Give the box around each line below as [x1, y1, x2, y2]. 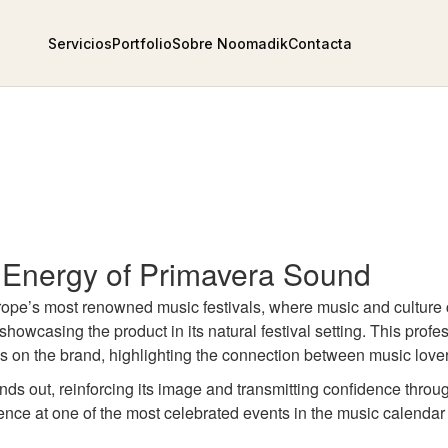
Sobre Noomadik [172, 34, 289, 52]
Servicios [48, 34, 113, 52]
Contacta [288, 34, 353, 52]
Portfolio [112, 34, 173, 52]
